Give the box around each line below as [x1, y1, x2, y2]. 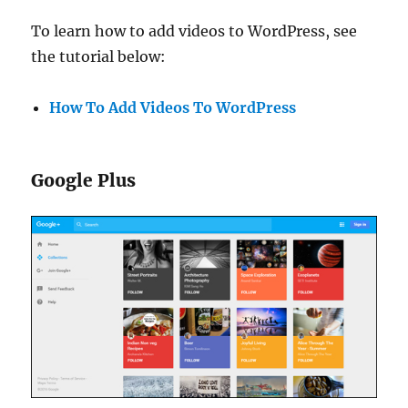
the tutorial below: [31, 46, 167, 66]
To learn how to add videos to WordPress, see [31, 21, 358, 40]
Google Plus [31, 168, 137, 191]
